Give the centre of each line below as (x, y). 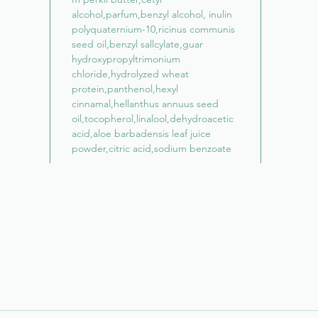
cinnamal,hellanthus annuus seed (145, 104)
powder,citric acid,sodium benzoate (152, 148)
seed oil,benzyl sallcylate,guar (137, 44)
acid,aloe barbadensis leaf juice (141, 133)
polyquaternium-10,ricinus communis (153, 29)
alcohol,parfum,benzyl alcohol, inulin (152, 14)
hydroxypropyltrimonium (126, 59)
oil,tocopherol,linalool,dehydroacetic (153, 119)
